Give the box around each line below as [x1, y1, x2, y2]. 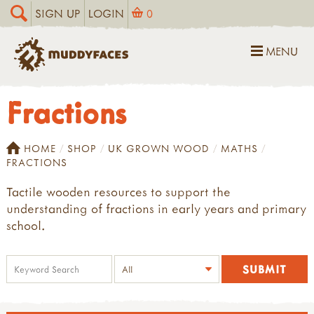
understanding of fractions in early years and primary [6, 200, 306, 217]
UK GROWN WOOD [108, 141, 210, 155]
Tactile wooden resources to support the [6, 183, 231, 200]
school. [6, 217, 45, 233]
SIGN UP [35, 6, 81, 20]
